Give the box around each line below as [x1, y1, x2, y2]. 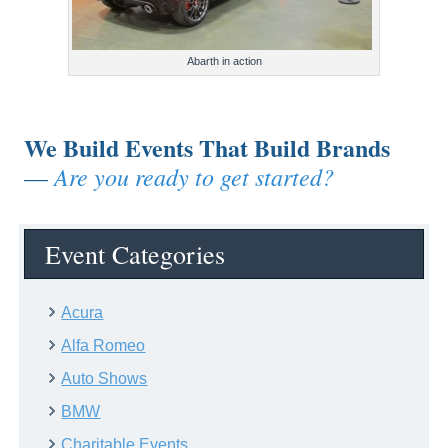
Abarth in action [186, 55, 262, 68]
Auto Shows [61, 370, 148, 388]
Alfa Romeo [61, 337, 146, 355]
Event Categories [45, 237, 226, 272]
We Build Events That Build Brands [24, 130, 391, 166]
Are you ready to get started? [54, 160, 335, 193]
